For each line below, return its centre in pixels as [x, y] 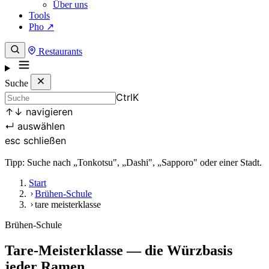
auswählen [40, 126]
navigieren [48, 112]
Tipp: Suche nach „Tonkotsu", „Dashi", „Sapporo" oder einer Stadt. [133, 163]
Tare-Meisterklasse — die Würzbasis [119, 250]
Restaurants [59, 52]
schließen [43, 141]
